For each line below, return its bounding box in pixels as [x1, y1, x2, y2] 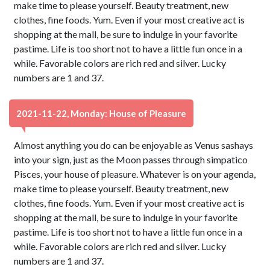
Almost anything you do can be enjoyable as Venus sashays [14, 139, 254, 151]
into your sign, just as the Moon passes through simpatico [14, 154, 248, 165]
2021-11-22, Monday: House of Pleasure [16, 108, 186, 119]
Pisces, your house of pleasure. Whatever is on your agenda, [14, 168, 256, 180]
